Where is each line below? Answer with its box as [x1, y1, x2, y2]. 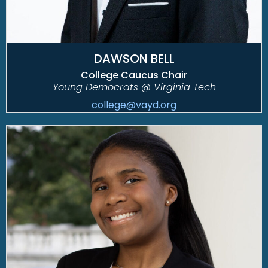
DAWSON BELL [93, 50, 175, 67]
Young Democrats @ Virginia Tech [52, 80, 216, 94]
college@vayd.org [92, 98, 176, 112]
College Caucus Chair [81, 68, 187, 82]
